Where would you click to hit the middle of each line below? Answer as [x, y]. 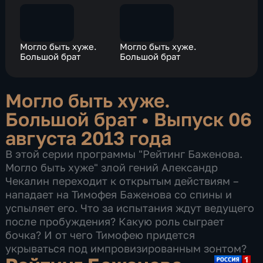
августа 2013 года [89, 138]
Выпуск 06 [203, 119]
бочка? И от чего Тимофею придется [100, 235]
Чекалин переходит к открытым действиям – [122, 181]
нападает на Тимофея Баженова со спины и [119, 195]
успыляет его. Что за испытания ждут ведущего [130, 208]
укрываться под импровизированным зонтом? [128, 249]
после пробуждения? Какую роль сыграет [115, 222]
